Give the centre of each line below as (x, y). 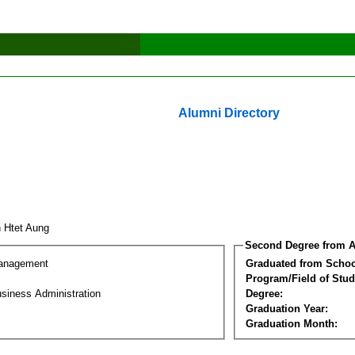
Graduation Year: (287, 308)
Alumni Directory (229, 113)
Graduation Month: (292, 323)
